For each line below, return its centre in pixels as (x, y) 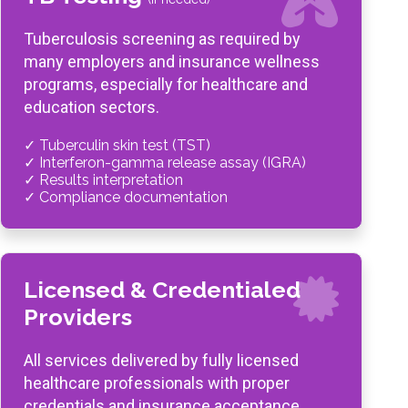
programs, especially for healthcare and (166, 84)
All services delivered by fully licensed (161, 360)
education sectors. (92, 107)
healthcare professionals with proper (157, 383)
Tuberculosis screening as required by (162, 39)
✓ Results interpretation (103, 180)
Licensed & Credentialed (162, 290)
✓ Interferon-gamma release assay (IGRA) (165, 163)
